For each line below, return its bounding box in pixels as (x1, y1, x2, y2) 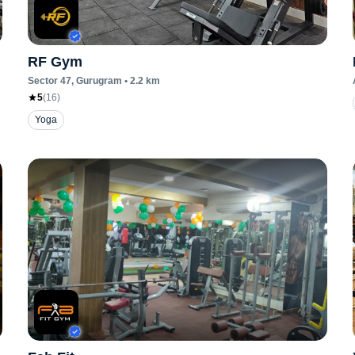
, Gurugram (71, 75, 122, 86)
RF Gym (27, 54, 82, 70)
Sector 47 (27, 75, 71, 86)
